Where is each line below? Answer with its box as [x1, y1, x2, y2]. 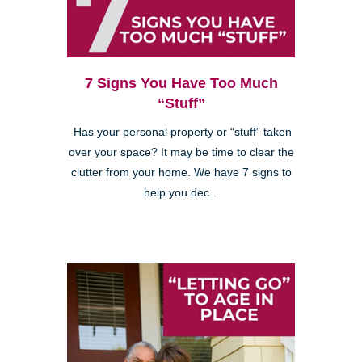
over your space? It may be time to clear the [68, 146, 294, 159]
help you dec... [143, 187, 219, 200]
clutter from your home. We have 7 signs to [70, 166, 292, 179]
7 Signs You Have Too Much [84, 75, 278, 92]
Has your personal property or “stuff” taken [70, 126, 292, 139]
